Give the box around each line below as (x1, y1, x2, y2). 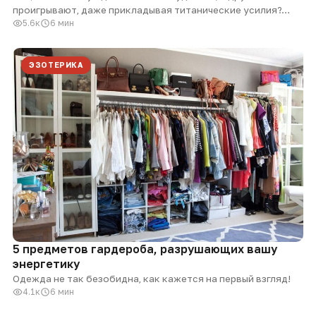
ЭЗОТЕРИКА (29, 61, 83, 70)
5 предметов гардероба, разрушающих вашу (13, 241, 277, 256)
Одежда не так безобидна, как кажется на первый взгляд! (13, 272, 291, 284)
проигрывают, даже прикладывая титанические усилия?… (13, 4, 290, 16)
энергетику (13, 256, 80, 271)
